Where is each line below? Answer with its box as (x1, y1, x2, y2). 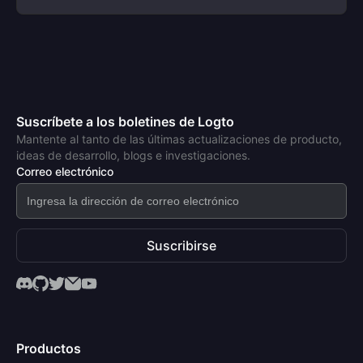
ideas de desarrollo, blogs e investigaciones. (16, 148, 250, 162)
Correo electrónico (16, 164, 113, 178)
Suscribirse (147, 237, 216, 254)
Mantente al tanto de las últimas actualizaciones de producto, (16, 132, 342, 146)
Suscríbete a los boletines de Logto (16, 113, 234, 130)
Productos (16, 340, 81, 357)
